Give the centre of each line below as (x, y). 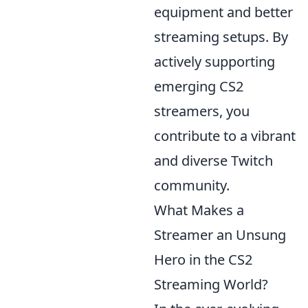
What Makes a (199, 210)
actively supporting (214, 62)
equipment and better (223, 12)
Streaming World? (211, 284)
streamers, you (202, 111)
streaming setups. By (221, 37)
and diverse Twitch (213, 161)
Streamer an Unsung (220, 235)
